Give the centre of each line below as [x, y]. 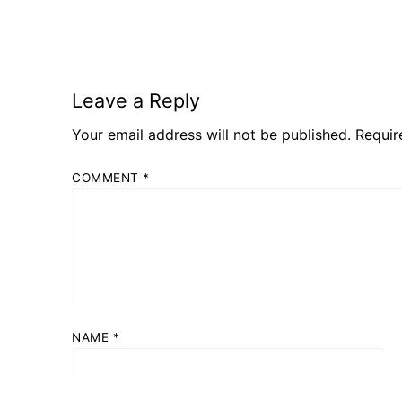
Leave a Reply [136, 100]
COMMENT [107, 178]
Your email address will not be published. [211, 134]
